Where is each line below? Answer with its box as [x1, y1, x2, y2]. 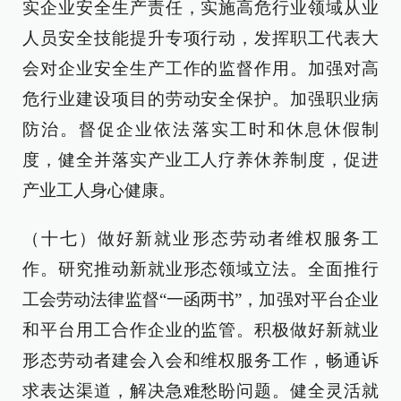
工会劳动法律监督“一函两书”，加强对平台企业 [22, 290, 379, 309]
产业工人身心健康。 [22, 181, 175, 200]
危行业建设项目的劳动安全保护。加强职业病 [22, 90, 379, 108]
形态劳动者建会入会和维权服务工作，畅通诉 [22, 351, 379, 370]
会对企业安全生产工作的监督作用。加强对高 [22, 59, 379, 78]
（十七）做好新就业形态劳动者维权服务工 [22, 229, 379, 248]
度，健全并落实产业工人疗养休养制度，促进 [22, 150, 379, 169]
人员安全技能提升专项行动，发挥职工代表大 [22, 29, 379, 47]
